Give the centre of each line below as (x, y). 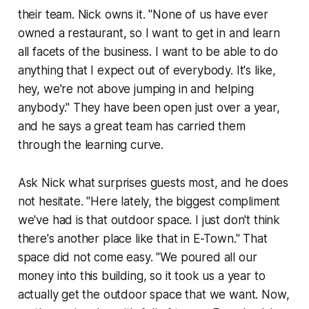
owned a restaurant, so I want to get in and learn (149, 33)
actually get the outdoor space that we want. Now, (153, 295)
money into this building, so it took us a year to (141, 276)
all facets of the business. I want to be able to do (148, 52)
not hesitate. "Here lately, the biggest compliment (149, 202)
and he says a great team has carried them (131, 127)
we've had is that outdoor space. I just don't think (149, 220)
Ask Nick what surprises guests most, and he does (153, 183)
